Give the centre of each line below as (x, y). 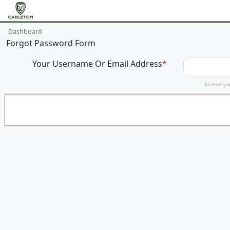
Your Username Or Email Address (97, 64)
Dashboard (25, 31)
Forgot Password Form (51, 43)
